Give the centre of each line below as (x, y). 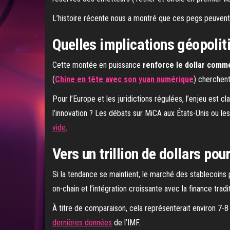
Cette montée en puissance (98, 65)
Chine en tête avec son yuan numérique (124, 79)
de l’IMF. (126, 222)
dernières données (82, 222)
